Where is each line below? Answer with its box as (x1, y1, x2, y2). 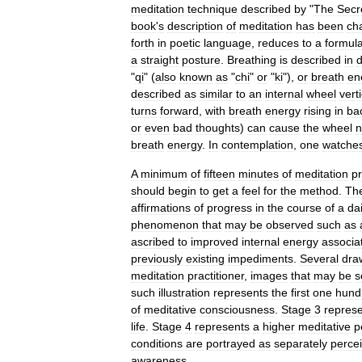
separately (274, 337, 327, 350)
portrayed (206, 337, 255, 350)
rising (304, 104, 331, 117)
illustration (158, 286, 210, 299)
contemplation (221, 138, 293, 151)
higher (263, 320, 295, 333)
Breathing (227, 53, 276, 66)
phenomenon (131, 218, 199, 231)
